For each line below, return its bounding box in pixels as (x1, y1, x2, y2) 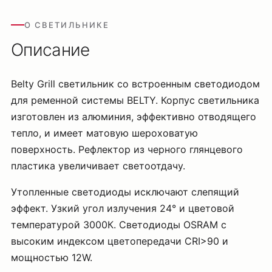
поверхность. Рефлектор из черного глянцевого (11, 143, 243, 155)
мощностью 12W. (11, 251, 92, 263)
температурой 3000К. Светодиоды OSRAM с (11, 219, 226, 231)
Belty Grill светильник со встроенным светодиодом (11, 78, 260, 90)
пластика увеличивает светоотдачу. (11, 160, 185, 172)
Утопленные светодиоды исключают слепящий (11, 186, 239, 198)
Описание (11, 39, 90, 60)
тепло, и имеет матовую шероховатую (11, 127, 198, 139)
